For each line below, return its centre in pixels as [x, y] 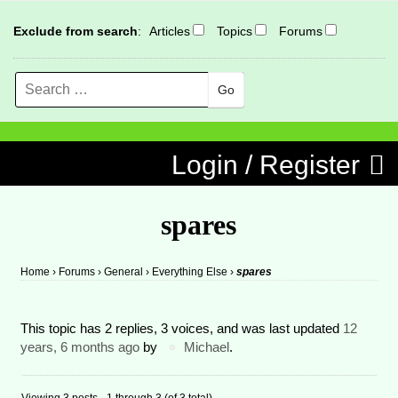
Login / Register [266, 165]
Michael [207, 346]
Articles [170, 31]
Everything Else [190, 272]
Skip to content [73, 149]
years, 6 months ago [80, 346]
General [124, 272]
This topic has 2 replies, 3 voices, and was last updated [182, 328]
